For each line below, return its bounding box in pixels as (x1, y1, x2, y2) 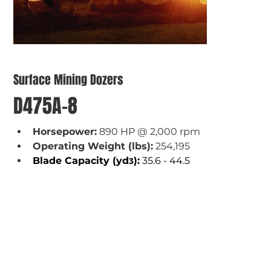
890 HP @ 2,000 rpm (96, 126, 200, 137)
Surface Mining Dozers (13, 71, 123, 89)
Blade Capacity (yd (32, 155, 129, 166)
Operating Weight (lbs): (32, 140, 153, 152)
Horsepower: (32, 126, 97, 137)
